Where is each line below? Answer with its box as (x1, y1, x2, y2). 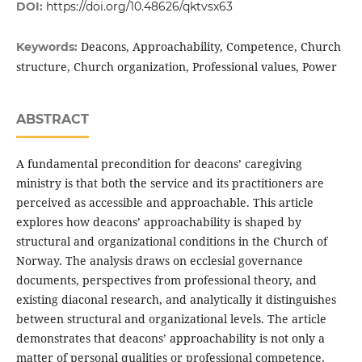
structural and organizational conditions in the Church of (15, 233, 327, 249)
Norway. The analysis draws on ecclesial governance (15, 252, 303, 268)
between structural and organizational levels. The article (15, 310, 326, 326)
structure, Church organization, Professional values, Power (15, 58, 337, 74)
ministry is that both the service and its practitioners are (15, 175, 324, 191)
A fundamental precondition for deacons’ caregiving (15, 155, 302, 171)
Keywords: (15, 39, 81, 54)
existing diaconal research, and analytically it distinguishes (15, 291, 336, 307)
